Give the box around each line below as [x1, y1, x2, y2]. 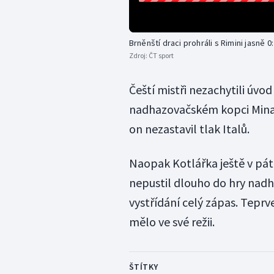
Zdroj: [128, 50, 149, 60]
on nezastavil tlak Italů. [128, 120, 250, 136]
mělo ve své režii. [128, 213, 215, 229]
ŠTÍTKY [128, 261, 158, 272]
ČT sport [148, 50, 174, 60]
